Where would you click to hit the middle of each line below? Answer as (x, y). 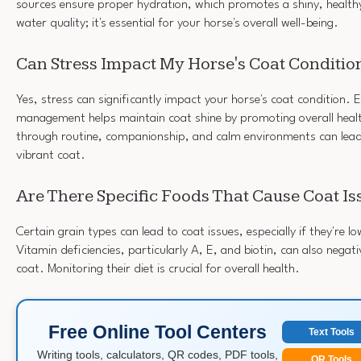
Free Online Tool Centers (157, 332)
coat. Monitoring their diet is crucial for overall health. (158, 269)
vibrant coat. (51, 156)
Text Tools (331, 332)
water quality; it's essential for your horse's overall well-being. (177, 24)
